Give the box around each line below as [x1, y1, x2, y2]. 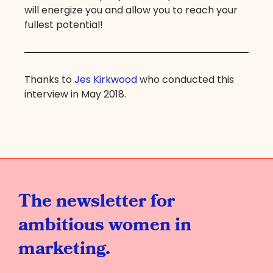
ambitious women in [18, 211, 191, 238]
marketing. [18, 235, 110, 261]
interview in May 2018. [24, 87, 126, 101]
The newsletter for [18, 188, 175, 214]
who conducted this [137, 72, 234, 87]
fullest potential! [24, 17, 103, 32]
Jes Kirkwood [74, 72, 137, 87]
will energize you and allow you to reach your [24, 2, 238, 17]
